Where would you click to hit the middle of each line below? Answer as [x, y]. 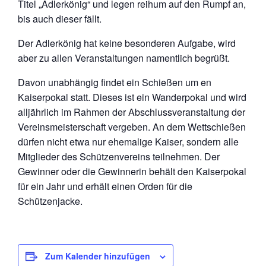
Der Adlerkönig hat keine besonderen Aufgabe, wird [127, 43]
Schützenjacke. [50, 201]
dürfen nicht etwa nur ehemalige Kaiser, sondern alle [128, 141]
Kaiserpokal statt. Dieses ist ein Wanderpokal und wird [132, 97]
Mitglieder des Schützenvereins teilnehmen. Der [119, 156]
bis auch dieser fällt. [60, 18]
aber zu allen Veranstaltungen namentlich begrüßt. [124, 58]
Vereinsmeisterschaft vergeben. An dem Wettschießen [132, 126]
